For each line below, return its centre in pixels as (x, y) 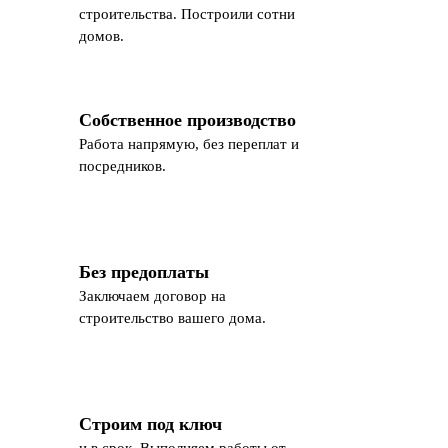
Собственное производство (187, 119)
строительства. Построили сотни (187, 13)
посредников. (122, 165)
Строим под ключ (150, 423)
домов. (101, 35)
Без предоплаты (144, 271)
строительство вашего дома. (172, 317)
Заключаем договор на (152, 295)
